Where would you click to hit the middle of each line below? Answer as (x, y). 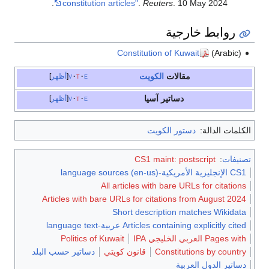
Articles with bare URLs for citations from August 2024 (144, 199)
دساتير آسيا (164, 98)
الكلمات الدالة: (224, 130)
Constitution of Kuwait (158, 53)
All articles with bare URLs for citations (174, 186)
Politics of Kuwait (92, 238)
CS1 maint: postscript (175, 159)
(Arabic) (225, 53)
